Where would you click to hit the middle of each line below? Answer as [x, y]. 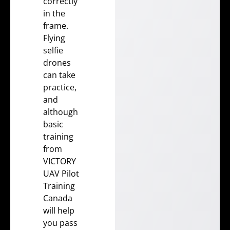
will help [59, 210]
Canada [58, 198]
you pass [60, 223]
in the [54, 13]
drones [57, 62]
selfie [53, 50]
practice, [60, 87]
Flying [54, 38]
